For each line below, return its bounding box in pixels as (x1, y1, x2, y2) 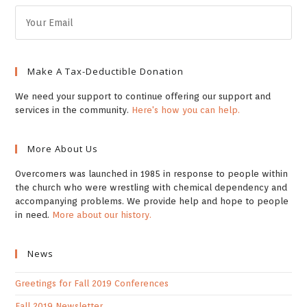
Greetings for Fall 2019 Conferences (15, 278, 169, 288)
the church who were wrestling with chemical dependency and (15, 182, 288, 193)
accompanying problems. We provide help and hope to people (15, 196, 289, 206)
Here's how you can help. (132, 105, 241, 115)
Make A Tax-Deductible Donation (27, 65, 184, 77)
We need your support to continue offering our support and (15, 91, 271, 101)
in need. (15, 210, 53, 220)
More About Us (27, 143, 99, 155)
